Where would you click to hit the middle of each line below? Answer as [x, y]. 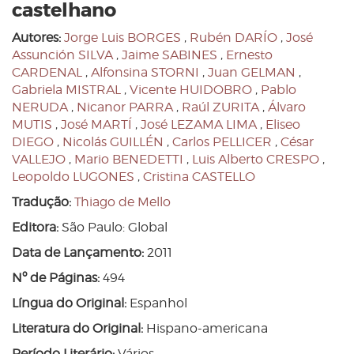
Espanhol [157, 303]
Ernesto [249, 55]
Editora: [35, 228]
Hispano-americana [205, 329]
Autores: [36, 38]
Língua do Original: [69, 303]
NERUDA [40, 107]
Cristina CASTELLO [199, 177]
